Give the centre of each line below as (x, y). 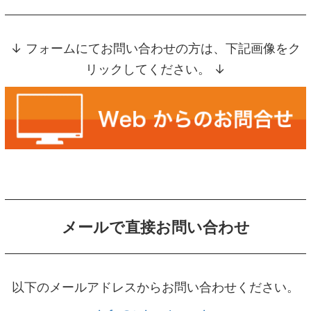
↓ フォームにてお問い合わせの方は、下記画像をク (155, 49)
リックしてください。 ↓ (155, 69)
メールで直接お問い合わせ (155, 227)
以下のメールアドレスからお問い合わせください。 (155, 287)
